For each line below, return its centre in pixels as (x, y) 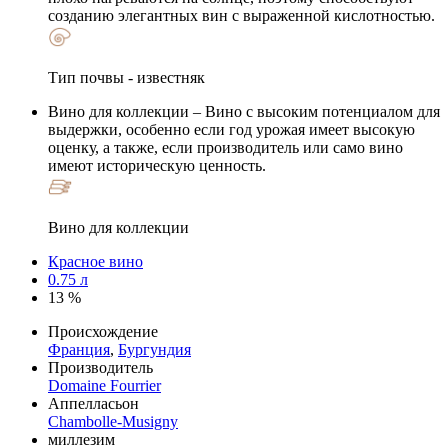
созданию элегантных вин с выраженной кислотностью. (241, 15)
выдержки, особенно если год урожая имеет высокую (231, 129)
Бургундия (154, 349)
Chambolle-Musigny (113, 421)
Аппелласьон (93, 403)
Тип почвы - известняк (126, 77)
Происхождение (103, 331)
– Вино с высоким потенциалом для (314, 111)
